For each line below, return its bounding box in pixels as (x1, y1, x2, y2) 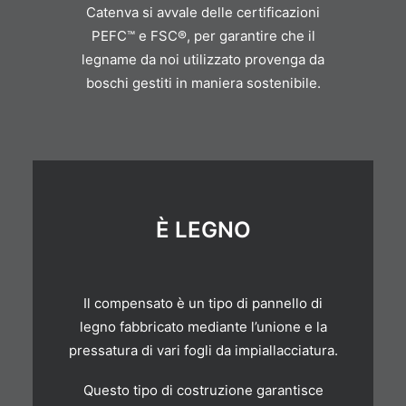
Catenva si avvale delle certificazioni (86, 4, 320, 21)
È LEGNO (155, 217, 251, 243)
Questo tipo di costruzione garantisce (82, 382, 324, 399)
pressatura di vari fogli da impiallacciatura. (68, 342, 338, 359)
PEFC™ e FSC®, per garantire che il (91, 27, 315, 44)
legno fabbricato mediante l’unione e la (79, 318, 327, 335)
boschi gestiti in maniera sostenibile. (85, 74, 321, 92)
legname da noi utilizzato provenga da (82, 51, 324, 68)
